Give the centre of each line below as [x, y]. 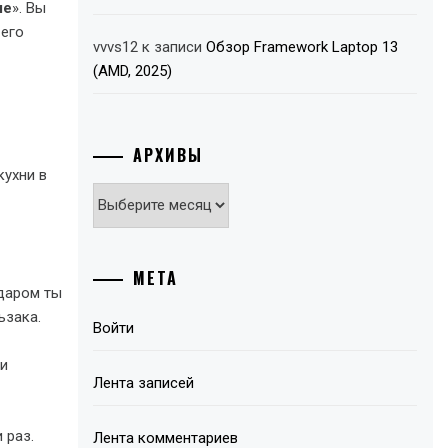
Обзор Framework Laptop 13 [302, 47]
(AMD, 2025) [133, 71]
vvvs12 [116, 47]
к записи [172, 47]
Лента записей [144, 383]
